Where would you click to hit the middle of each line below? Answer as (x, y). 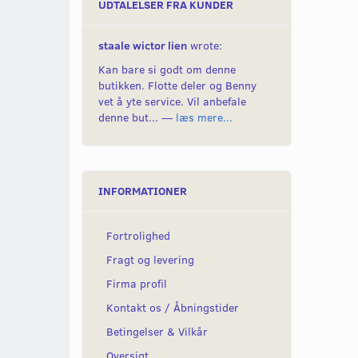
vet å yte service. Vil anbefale (172, 101)
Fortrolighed (138, 236)
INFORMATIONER (143, 191)
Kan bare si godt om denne (167, 70)
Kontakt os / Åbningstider (173, 308)
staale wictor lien (143, 46)
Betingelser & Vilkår (157, 332)
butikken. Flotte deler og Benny (177, 86)
